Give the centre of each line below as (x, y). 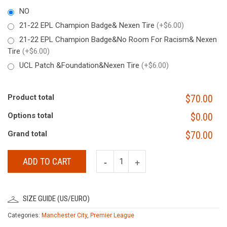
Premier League (112, 215)
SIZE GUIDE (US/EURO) (56, 199)
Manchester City (64, 215)
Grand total (27, 134)
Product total (31, 97)
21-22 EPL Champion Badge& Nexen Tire (88, 25)
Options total (30, 116)
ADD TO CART (47, 161)
